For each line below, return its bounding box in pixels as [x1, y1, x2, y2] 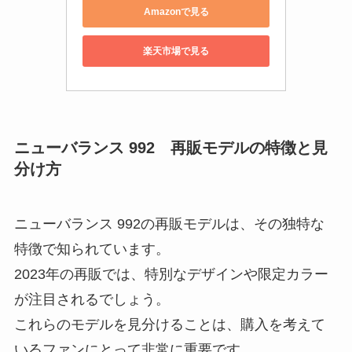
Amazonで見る [143, 5, 209, 17]
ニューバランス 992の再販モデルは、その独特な [13, 215, 324, 232]
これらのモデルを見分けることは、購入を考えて [13, 316, 325, 332]
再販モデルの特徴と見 [170, 139, 328, 157]
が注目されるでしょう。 [13, 291, 170, 307]
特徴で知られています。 [13, 240, 170, 257]
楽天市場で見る [143, 45, 209, 57]
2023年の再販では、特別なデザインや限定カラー [13, 266, 328, 282]
